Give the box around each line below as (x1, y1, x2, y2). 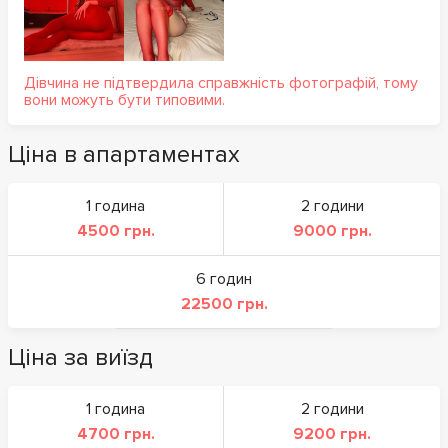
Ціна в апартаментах (8, 139, 240, 169)
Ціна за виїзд (8, 342, 153, 372)
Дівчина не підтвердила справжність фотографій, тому (24, 72, 418, 93)
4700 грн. (76, 423, 155, 444)
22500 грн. (180, 293, 268, 314)
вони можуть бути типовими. (24, 89, 225, 110)
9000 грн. (292, 220, 372, 241)
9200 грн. (293, 423, 371, 444)
